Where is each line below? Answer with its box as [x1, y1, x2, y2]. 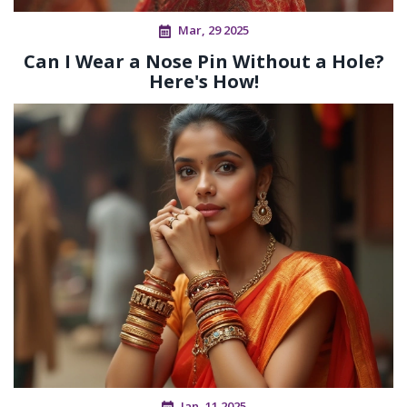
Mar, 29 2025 [177, 22, 249, 39]
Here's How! [148, 69, 259, 94]
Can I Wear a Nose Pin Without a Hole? [23, 49, 384, 74]
